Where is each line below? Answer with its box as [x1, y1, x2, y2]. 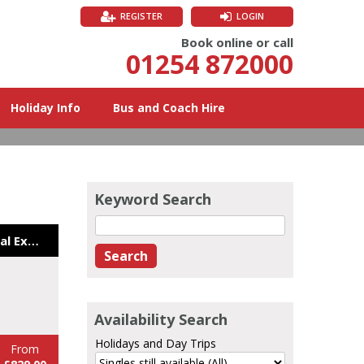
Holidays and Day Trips [95, 335, 216, 351]
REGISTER [120, 10, 162, 22]
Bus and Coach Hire [113, 100, 225, 115]
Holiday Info [11, 100, 80, 115]
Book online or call [181, 34, 293, 50]
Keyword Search [94, 188, 211, 209]
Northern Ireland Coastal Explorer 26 [28, 232, 39, 249]
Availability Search [94, 309, 227, 329]
